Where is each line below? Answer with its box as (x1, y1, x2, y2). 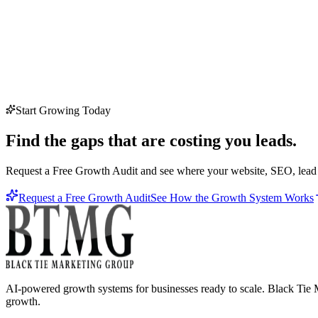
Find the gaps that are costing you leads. (6, 131, 297, 150)
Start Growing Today (16, 104, 111, 116)
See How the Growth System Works (150, 191, 314, 204)
